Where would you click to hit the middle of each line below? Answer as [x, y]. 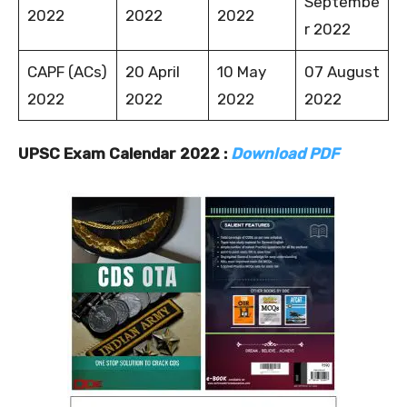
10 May [241, 71]
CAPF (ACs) [67, 71]
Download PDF [285, 153]
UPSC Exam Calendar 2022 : [124, 153]
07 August [342, 71]
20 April [152, 71]
